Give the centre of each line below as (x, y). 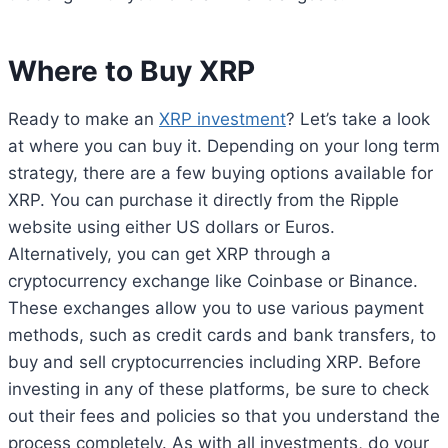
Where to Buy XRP (131, 70)
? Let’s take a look (358, 118)
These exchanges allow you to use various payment (216, 307)
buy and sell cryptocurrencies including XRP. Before (214, 361)
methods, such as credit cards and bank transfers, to (222, 334)
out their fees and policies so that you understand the (224, 415)
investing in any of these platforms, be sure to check (218, 388)
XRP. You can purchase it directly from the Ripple (203, 199)
